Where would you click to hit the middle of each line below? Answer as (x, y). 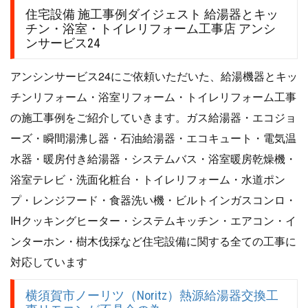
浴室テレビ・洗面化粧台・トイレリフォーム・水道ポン (148, 179)
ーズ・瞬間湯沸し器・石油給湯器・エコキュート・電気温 (153, 137)
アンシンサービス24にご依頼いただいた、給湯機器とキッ (154, 76)
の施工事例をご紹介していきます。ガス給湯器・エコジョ (153, 117)
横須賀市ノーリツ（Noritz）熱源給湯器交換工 (152, 295)
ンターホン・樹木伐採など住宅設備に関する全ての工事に (153, 241)
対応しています (49, 261)
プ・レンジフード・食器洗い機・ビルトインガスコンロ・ (153, 199)
